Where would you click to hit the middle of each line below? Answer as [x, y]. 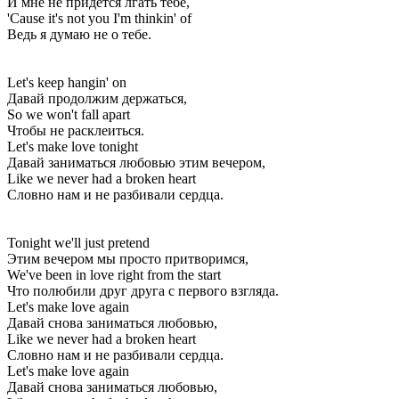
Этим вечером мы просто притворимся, [128, 258]
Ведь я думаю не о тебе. [79, 34]
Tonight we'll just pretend [78, 242]
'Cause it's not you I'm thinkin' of [99, 18]
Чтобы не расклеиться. [76, 130]
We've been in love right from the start [114, 274]
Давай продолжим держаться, [97, 98]
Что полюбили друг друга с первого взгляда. [143, 290]
